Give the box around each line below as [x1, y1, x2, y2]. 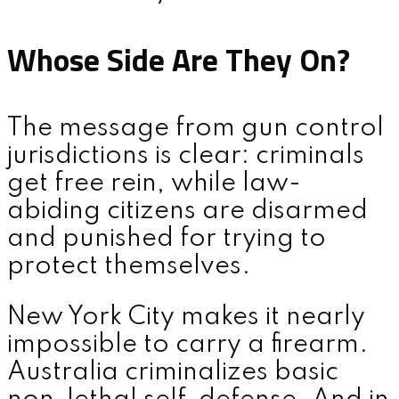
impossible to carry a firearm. [7, 331, 368, 358]
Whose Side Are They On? [7, 35, 350, 84]
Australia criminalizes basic [7, 359, 338, 386]
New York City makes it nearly [7, 304, 365, 330]
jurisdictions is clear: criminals [7, 143, 364, 170]
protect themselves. [7, 254, 250, 281]
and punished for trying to [7, 226, 326, 253]
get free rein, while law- [7, 171, 301, 198]
